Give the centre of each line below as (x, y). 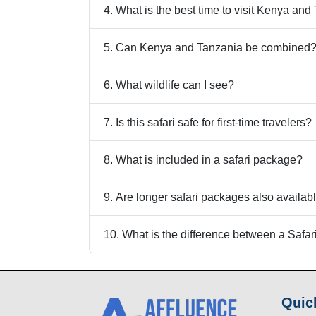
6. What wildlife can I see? (169, 85)
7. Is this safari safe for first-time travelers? (208, 122)
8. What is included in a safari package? (203, 159)
